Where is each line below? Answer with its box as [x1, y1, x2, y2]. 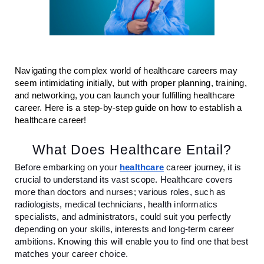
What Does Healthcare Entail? [32, 141, 232, 157]
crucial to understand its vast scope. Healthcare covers [15, 174, 233, 184]
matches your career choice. [15, 249, 128, 259]
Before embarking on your [15, 162, 120, 172]
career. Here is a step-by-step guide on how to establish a [15, 103, 242, 113]
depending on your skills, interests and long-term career [15, 224, 235, 234]
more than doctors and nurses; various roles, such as [15, 187, 226, 197]
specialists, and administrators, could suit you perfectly [15, 212, 232, 222]
